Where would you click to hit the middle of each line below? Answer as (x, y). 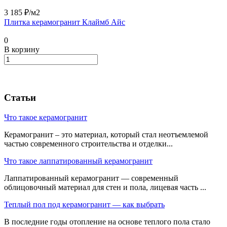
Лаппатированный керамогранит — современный (91, 178)
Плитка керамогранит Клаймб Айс (65, 22)
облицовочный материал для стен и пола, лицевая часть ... (105, 187)
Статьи (20, 98)
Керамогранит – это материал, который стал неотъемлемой (106, 135)
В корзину (22, 49)
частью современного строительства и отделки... (88, 144)
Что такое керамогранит (46, 118)
